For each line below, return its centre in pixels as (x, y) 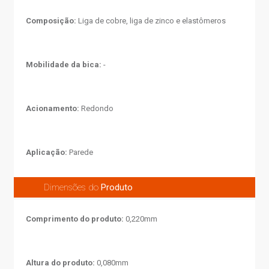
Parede (80, 152)
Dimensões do (73, 187)
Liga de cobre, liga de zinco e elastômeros (151, 21)
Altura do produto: (61, 263)
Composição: (51, 21)
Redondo (97, 108)
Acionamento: (53, 108)
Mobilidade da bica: (64, 65)
